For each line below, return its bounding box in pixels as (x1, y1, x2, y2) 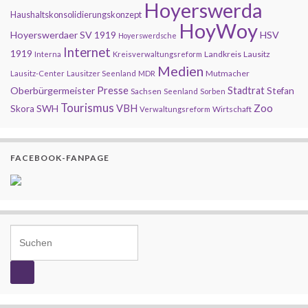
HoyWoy (179, 19, 258, 43)
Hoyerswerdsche (118, 31, 177, 40)
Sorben (200, 87, 225, 96)
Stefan (267, 85, 294, 96)
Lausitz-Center (10, 69, 65, 78)
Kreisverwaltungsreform (113, 49, 202, 58)
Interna (34, 49, 61, 58)
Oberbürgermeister (10, 85, 95, 96)
